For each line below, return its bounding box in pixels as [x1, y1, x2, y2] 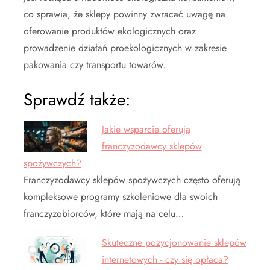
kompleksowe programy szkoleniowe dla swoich [24, 189, 218, 204]
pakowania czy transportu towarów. [24, 57, 166, 72]
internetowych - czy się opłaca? [101, 252, 228, 266]
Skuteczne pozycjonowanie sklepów [101, 235, 246, 250]
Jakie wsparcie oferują [101, 122, 190, 136]
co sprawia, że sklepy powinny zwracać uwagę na [24, 7, 225, 21]
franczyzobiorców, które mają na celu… [24, 206, 184, 221]
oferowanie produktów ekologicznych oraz [24, 24, 196, 38]
